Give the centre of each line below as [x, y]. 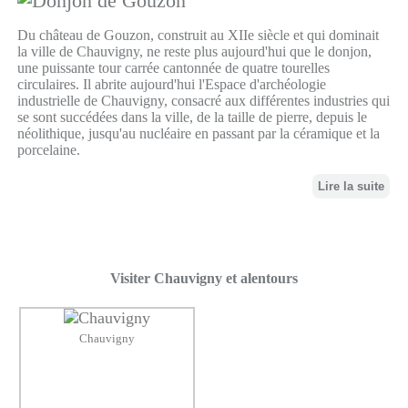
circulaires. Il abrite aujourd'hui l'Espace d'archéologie [171, 85]
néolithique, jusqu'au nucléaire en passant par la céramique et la [198, 134]
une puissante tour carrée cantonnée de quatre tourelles [173, 68]
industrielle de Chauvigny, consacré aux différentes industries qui [203, 101]
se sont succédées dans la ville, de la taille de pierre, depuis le [192, 117]
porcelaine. [48, 150]
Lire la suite [352, 187]
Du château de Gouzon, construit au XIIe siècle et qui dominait [198, 36]
